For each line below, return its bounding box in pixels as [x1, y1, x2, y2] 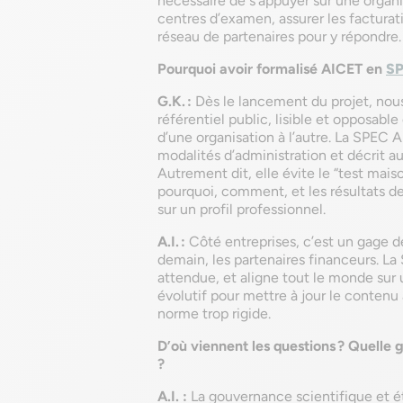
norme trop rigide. [157, 305, 271, 322]
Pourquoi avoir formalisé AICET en [157, 60, 386, 77]
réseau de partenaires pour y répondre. [157, 28, 401, 45]
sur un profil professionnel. [157, 201, 326, 218]
